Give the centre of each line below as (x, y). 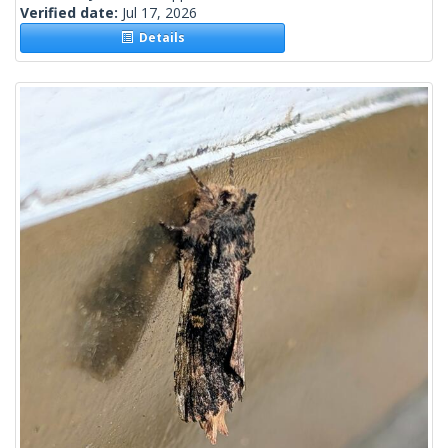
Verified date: (71, 13)
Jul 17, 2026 (159, 13)
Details (158, 38)
